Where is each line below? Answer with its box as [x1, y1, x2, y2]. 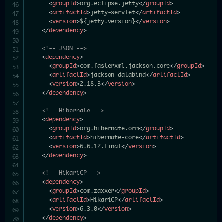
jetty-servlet [90, 9, 136, 15]
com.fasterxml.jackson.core [80, 63, 170, 69]
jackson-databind [90, 72, 146, 78]
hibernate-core [90, 134, 139, 140]
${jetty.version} [80, 18, 136, 24]
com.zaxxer [80, 188, 115, 194]
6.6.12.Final [80, 143, 122, 149]
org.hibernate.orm [80, 125, 139, 131]
